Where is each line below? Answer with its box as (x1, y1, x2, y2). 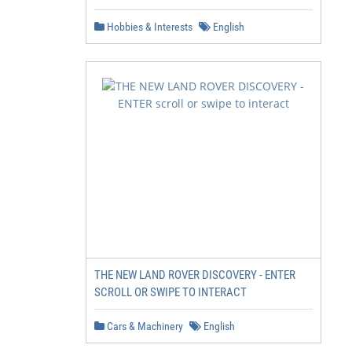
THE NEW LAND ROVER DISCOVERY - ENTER (94, 268, 295, 282)
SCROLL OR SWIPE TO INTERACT (94, 285, 247, 299)
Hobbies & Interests (104, 20, 192, 33)
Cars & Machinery (104, 320, 183, 332)
